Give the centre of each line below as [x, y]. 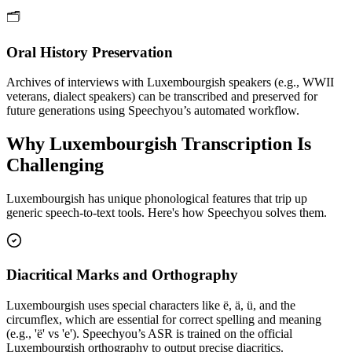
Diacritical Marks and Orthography [122, 274]
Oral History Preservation [90, 52]
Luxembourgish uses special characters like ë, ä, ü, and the [151, 305]
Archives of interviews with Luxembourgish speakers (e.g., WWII [170, 82]
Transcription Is [244, 144]
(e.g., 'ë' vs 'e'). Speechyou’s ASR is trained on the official [149, 333]
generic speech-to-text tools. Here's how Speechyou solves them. [167, 213]
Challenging [55, 165]
